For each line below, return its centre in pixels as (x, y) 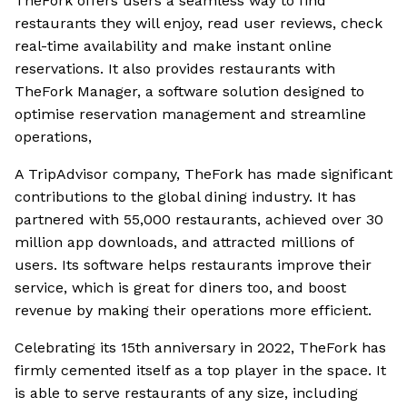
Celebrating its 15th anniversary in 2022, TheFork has (200, 348)
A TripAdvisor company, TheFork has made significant (203, 174)
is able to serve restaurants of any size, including (186, 393)
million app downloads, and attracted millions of (184, 243)
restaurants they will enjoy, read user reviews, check (199, 24)
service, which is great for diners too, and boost (180, 288)
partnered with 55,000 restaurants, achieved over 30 (199, 220)
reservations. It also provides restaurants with (175, 69)
